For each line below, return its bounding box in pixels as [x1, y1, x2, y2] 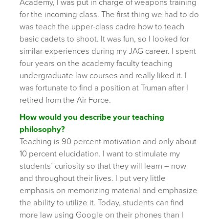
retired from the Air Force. [20, 95, 111, 106]
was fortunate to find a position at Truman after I [20, 83, 188, 93]
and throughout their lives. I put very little [20, 174, 166, 184]
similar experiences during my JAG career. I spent [20, 46, 196, 57]
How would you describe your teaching [20, 112, 164, 123]
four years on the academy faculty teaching [20, 59, 173, 69]
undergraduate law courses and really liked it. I [20, 71, 187, 81]
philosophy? [20, 125, 65, 135]
